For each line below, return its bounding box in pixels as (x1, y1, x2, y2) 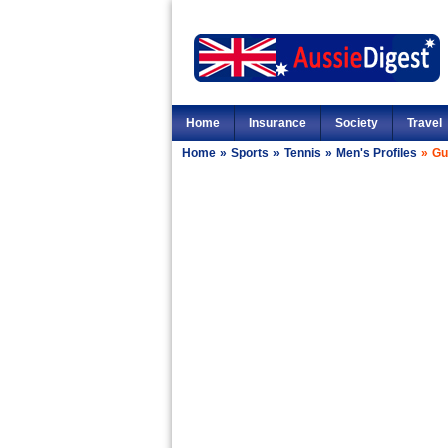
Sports (231, 146, 269, 160)
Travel (407, 116, 442, 130)
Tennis (284, 146, 321, 160)
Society (335, 116, 378, 130)
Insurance (249, 116, 306, 130)
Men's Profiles (336, 146, 417, 160)
